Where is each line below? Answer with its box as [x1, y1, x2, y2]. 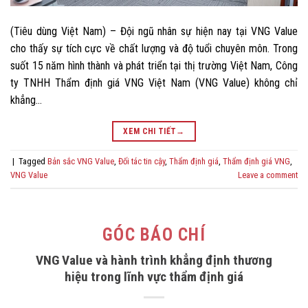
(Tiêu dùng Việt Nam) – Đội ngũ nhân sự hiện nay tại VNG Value [10, 24, 298, 38]
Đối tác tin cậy [118, 156, 165, 166]
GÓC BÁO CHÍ [102, 224, 206, 245]
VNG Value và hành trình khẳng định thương [36, 252, 272, 269]
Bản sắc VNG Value [47, 156, 114, 166]
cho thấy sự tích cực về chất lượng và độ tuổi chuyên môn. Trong [10, 41, 298, 55]
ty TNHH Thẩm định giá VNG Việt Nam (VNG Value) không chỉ [10, 76, 298, 89]
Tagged [19, 156, 47, 166]
